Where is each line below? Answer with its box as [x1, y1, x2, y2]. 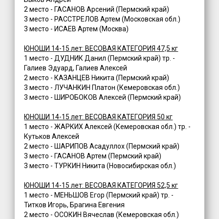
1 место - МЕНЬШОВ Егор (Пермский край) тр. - [24, 191, 174, 199]
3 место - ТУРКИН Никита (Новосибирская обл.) [24, 162, 176, 170]
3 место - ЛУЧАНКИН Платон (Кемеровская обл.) [24, 84, 180, 92]
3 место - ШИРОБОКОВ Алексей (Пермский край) [24, 93, 181, 102]
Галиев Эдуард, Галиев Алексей [24, 64, 128, 72]
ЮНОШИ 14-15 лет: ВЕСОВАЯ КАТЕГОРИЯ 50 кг [24, 113, 173, 121]
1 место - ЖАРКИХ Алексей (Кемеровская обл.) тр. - [24, 123, 191, 131]
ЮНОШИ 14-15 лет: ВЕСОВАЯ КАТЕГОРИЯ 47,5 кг [24, 44, 178, 53]
